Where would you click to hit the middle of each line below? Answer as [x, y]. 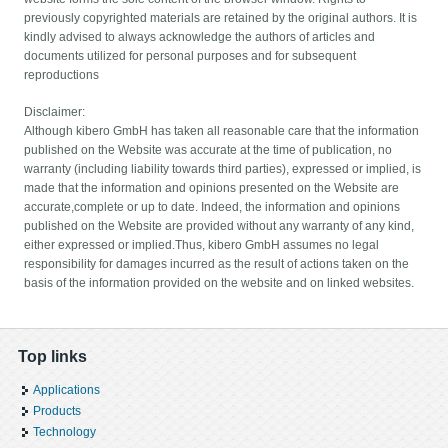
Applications [66, 389]
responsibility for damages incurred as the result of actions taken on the [217, 264]
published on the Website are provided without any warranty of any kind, [219, 226]
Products [56, 410]
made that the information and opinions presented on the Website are [212, 188]
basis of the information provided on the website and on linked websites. [219, 283]
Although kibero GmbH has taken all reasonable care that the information [222, 131]
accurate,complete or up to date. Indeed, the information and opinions [212, 207]
